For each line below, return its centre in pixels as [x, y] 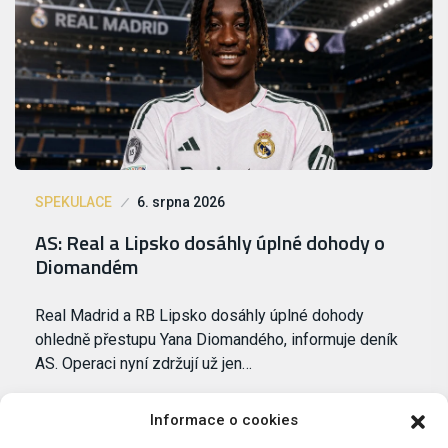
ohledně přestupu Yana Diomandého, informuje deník [216, 339]
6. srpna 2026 [181, 201]
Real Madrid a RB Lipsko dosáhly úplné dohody [199, 315]
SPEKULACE [73, 201]
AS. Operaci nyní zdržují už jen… [143, 363]
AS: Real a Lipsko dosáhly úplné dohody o [210, 242]
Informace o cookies [224, 420]
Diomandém [86, 266]
